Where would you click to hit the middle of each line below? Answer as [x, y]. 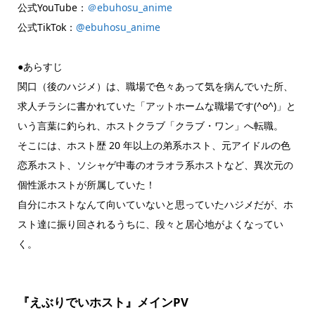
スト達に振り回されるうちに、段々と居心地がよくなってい [150, 224]
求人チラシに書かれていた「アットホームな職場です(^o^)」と [156, 105]
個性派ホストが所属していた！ [86, 184]
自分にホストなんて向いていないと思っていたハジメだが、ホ [155, 204]
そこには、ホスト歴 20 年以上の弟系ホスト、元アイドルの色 [154, 145]
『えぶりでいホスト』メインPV [103, 302]
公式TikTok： [46, 27]
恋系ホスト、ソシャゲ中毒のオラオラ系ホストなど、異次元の [155, 165]
